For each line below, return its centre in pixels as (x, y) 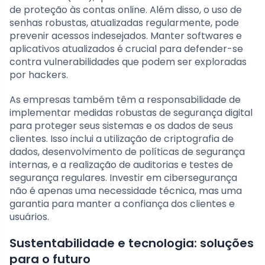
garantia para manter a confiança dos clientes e (122, 203)
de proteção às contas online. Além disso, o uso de (126, 9)
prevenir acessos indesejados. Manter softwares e (126, 35)
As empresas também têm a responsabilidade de (125, 99)
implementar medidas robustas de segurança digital (131, 112)
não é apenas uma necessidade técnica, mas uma (126, 190)
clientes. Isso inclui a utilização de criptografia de (122, 138)
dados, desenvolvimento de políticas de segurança (127, 151)
